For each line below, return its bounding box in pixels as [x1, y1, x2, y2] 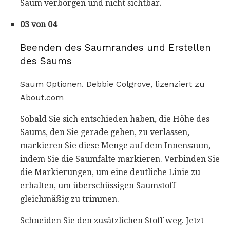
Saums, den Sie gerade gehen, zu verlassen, [20, 127, 189, 137]
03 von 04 [20, 20, 57, 30]
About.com [20, 92, 64, 102]
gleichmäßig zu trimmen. [20, 194, 119, 204]
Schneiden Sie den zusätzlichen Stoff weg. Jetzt [20, 215, 204, 225]
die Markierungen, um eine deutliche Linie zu [20, 167, 200, 177]
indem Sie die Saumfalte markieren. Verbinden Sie [20, 154, 220, 164]
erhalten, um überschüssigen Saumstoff [20, 180, 176, 190]
